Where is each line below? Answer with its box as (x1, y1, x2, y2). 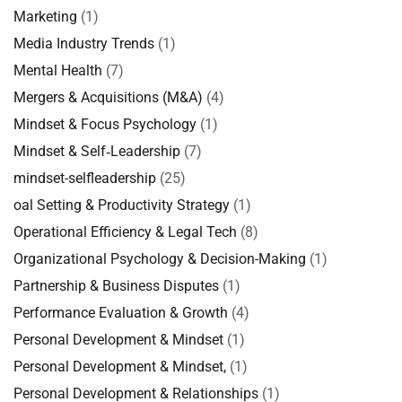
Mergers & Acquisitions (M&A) (13, 89, 203, 106)
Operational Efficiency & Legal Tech (13, 223, 237, 240)
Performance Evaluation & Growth (13, 304, 228, 321)
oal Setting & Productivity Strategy (13, 197, 230, 214)
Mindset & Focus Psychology (13, 116, 197, 133)
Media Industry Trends (13, 35, 154, 52)
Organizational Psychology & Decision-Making (13, 250, 306, 267)
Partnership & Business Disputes (13, 277, 219, 294)
